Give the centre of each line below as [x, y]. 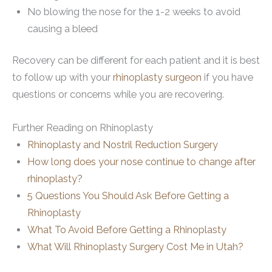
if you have [227, 78]
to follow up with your [63, 78]
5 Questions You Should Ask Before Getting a [128, 195]
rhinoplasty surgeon [157, 78]
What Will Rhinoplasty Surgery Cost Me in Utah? [135, 246]
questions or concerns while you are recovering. [118, 95]
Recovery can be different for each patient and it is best [136, 61]
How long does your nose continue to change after [141, 161]
